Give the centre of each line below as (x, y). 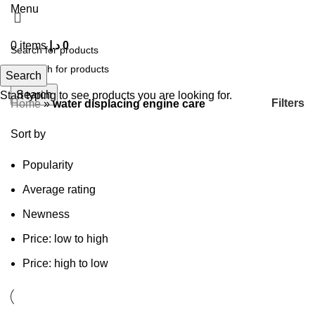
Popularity (48, 165)
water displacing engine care (129, 103)
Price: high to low (65, 263)
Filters (288, 103)
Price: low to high (65, 238)
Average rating (59, 189)
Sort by (28, 134)
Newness (46, 214)
